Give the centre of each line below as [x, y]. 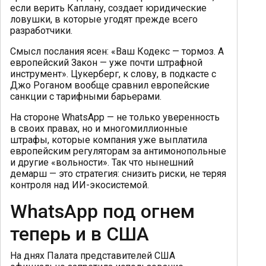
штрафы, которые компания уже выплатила [109, 140]
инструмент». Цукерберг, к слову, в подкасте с [113, 74]
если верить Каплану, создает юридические [108, 8]
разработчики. [41, 30]
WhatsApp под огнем [102, 211]
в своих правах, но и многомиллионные [99, 128]
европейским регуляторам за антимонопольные [118, 151]
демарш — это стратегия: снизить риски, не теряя [118, 173]
